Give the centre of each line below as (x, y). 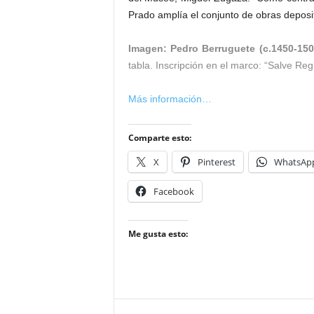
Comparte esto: (159, 138)
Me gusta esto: (158, 234)
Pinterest (216, 162)
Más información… (170, 99)
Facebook (173, 191)
